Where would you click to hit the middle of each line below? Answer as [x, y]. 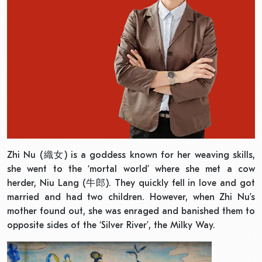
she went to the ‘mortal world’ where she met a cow [131, 169]
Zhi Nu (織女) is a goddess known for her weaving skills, [131, 155]
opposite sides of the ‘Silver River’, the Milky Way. [111, 225]
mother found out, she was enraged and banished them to [131, 211]
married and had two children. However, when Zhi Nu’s [131, 197]
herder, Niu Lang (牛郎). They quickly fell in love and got [131, 183]
